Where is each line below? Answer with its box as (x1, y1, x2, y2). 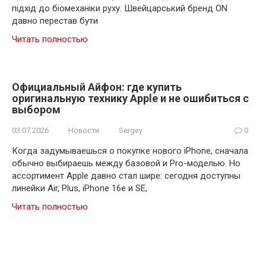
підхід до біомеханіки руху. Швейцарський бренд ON (12, 2, 227, 14)
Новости (68, 125, 99, 135)
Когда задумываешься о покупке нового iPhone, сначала (12, 145, 248, 156)
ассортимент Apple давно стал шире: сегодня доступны (12, 170, 240, 181)
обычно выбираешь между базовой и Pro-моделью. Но (12, 157, 240, 169)
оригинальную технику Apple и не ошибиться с (12, 91, 249, 104)
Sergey (119, 125, 142, 135)
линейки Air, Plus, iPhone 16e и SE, (12, 182, 147, 194)
